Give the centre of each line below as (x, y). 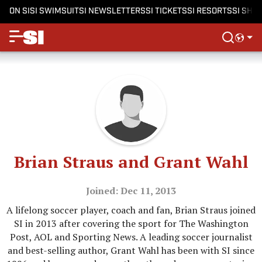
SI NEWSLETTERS (112, 11)
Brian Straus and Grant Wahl (131, 162)
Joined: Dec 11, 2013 (131, 191)
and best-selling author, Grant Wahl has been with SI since (131, 250)
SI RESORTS (210, 11)
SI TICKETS (166, 11)
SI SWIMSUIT (54, 11)
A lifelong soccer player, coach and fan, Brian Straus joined (131, 210)
